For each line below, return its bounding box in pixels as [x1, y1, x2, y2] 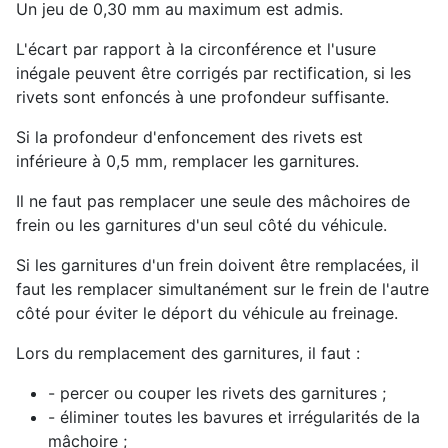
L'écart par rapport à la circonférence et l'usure [16, 38, 376, 59]
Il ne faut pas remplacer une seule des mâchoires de [16, 190, 410, 211]
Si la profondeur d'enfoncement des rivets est [16, 126, 363, 147]
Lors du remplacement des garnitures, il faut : [16, 342, 360, 363]
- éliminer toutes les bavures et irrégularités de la [48, 406, 420, 427]
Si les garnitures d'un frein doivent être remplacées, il [16, 254, 419, 275]
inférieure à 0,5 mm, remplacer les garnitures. [16, 150, 359, 171]
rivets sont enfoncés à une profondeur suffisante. [16, 86, 389, 107]
